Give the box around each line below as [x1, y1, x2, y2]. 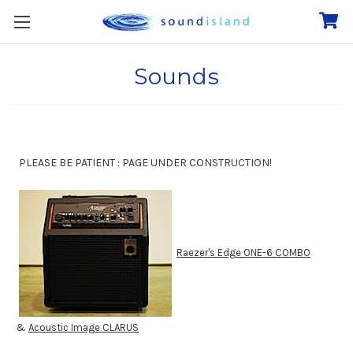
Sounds [134, 63, 219, 90]
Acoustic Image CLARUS [28, 321, 139, 334]
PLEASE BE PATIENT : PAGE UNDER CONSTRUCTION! [17, 156, 272, 169]
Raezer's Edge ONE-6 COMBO [176, 246, 310, 258]
